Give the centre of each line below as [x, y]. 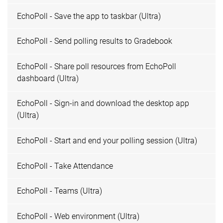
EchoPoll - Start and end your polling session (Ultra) [107, 141]
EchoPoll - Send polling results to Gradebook [95, 41]
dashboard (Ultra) [48, 78]
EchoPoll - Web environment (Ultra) [78, 216]
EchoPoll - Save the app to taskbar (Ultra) [89, 16]
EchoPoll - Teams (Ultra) [60, 191]
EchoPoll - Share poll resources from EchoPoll [97, 66]
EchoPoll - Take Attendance [65, 166]
